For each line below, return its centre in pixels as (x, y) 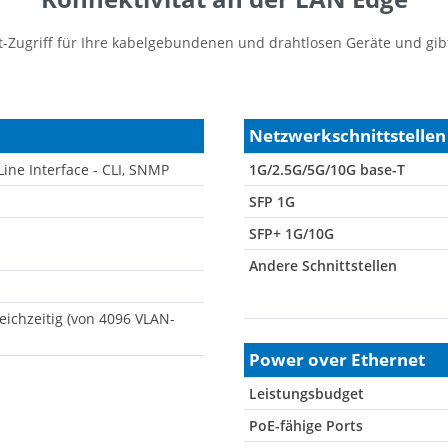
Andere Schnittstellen (323, 266)
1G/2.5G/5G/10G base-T (327, 170)
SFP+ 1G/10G (291, 234)
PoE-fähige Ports (306, 426)
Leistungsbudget (306, 394)
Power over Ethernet (337, 360)
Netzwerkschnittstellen (347, 136)
